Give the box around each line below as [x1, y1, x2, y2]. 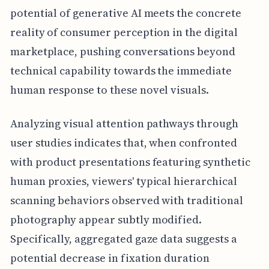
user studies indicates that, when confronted [10, 135, 237, 151]
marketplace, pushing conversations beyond [10, 44, 235, 59]
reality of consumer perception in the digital [10, 25, 238, 40]
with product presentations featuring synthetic [10, 154, 250, 170]
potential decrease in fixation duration [10, 250, 210, 266]
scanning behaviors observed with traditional [10, 193, 243, 208]
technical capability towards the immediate [10, 63, 232, 79]
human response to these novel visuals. [10, 82, 209, 98]
